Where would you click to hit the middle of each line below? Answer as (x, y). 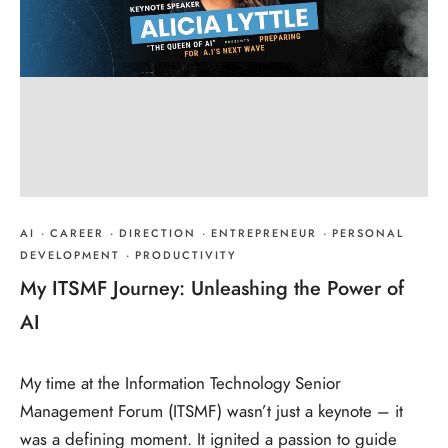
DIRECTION (157, 233)
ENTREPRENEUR (264, 233)
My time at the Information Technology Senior (180, 383)
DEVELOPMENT (70, 255)
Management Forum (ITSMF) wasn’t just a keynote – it (211, 411)
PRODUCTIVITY (186, 255)
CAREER (77, 233)
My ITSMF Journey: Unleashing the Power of (212, 288)
